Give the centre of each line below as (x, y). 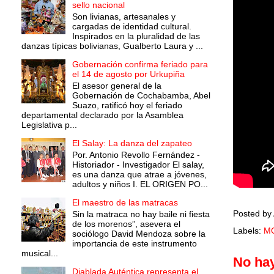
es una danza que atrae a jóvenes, (139, 174)
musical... (40, 253)
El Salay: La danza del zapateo (132, 143)
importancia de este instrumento (134, 243)
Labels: (248, 231)
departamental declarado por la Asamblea (102, 115)
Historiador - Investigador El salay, (138, 164)
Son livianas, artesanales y (124, 17)
